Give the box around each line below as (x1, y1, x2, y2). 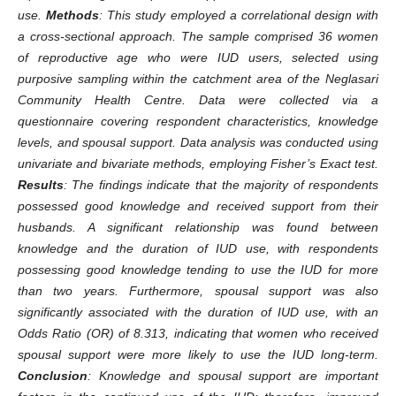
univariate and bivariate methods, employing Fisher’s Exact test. (17, 156, 379, 171)
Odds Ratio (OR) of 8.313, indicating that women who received (17, 326, 379, 340)
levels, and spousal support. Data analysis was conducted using (17, 135, 379, 149)
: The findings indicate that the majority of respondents (63, 178, 379, 192)
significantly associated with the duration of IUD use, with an (17, 305, 379, 319)
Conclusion (17, 369, 88, 383)
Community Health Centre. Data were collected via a (17, 93, 379, 107)
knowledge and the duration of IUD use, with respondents (17, 241, 379, 255)
